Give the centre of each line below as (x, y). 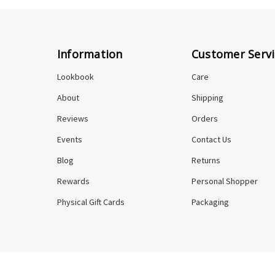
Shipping (207, 98)
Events (69, 139)
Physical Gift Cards (91, 202)
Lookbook (75, 77)
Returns (206, 160)
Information (90, 54)
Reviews (72, 118)
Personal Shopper (224, 181)
